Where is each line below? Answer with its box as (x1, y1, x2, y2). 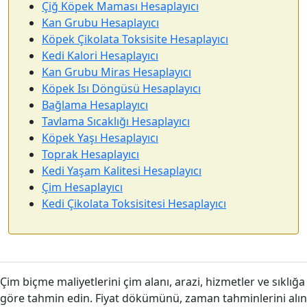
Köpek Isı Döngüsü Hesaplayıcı (42, 81, 201, 96)
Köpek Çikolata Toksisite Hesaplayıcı (42, 32, 228, 47)
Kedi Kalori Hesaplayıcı (42, 48, 158, 63)
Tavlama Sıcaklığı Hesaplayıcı (42, 114, 190, 129)
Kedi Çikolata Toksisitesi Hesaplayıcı (42, 196, 226, 211)
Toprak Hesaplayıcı (42, 147, 139, 162)
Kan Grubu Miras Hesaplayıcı (42, 64, 191, 79)
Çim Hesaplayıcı (42, 180, 123, 195)
